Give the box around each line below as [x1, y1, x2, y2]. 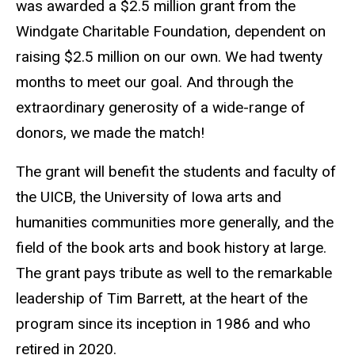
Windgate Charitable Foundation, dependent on [16, 22, 326, 41]
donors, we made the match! [16, 124, 204, 143]
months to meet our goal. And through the [16, 73, 293, 92]
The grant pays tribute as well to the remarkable [16, 264, 332, 283]
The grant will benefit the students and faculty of [16, 162, 336, 181]
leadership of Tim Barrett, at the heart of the [16, 289, 307, 308]
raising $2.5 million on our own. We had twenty [16, 48, 323, 67]
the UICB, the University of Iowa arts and [16, 188, 281, 207]
